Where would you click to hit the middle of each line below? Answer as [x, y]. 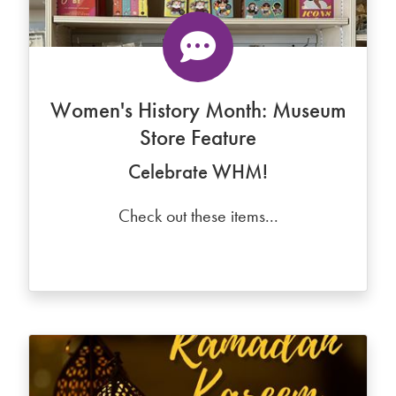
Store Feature [198, 137]
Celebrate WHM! [198, 172]
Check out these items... [198, 216]
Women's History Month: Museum [198, 110]
